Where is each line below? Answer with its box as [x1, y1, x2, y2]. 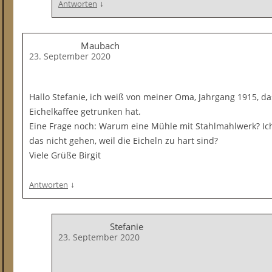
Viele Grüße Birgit [29, 149, 101, 161]
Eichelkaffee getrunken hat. [29, 106, 141, 117]
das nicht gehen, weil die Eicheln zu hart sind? [29, 135, 218, 146]
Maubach [81, 39, 120, 52]
